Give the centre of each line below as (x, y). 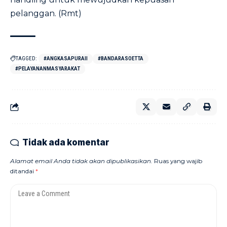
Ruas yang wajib (178, 161)
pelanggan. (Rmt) (46, 13)
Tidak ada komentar (66, 142)
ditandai (23, 171)
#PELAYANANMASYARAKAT (48, 69)
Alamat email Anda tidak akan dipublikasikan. (81, 161)
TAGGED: (26, 59)
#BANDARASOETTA (121, 59)
